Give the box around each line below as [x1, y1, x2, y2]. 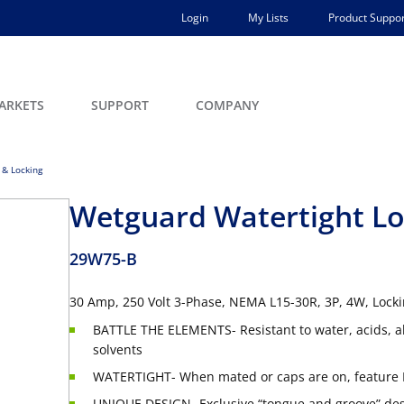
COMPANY [196, 96, 259, 114]
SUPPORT [91, 96, 149, 114]
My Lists [248, 10, 289, 25]
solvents [93, 341, 142, 358]
